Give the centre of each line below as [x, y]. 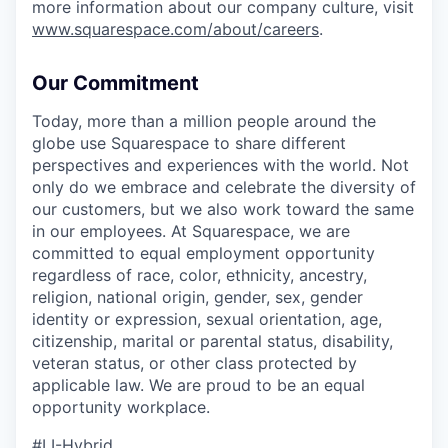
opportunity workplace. [121, 407]
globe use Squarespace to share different [189, 143]
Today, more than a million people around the [204, 121]
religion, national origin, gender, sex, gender [197, 297]
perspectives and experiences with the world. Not [220, 165]
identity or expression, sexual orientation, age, [207, 319]
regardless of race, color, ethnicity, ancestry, [199, 275]
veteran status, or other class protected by [194, 363]
